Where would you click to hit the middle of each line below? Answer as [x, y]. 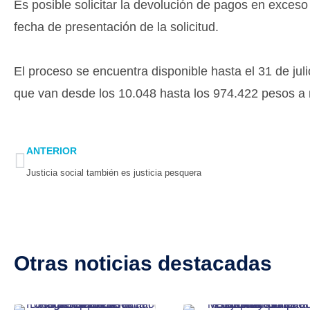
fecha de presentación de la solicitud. [116, 27]
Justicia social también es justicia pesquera [114, 173]
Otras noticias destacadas [143, 264]
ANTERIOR [52, 151]
